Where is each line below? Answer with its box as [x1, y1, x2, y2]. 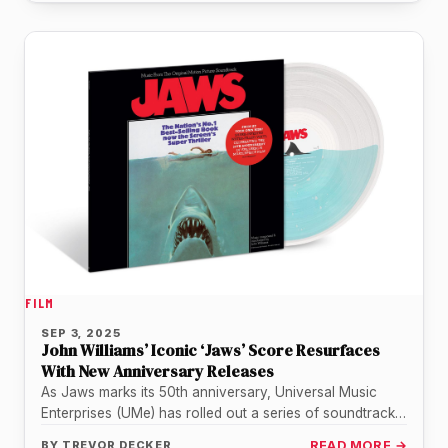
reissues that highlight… [41, 425, 190, 442]
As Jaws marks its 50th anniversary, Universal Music [41, 383, 377, 400]
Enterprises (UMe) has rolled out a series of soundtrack [41, 404, 395, 421]
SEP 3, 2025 [41, 325, 121, 340]
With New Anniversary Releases [41, 359, 274, 382]
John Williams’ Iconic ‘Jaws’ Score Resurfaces [41, 338, 380, 361]
